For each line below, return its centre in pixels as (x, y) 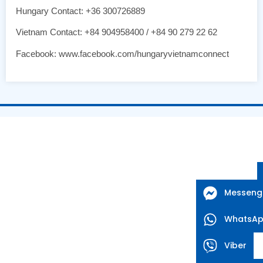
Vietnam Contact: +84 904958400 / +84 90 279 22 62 (117, 32)
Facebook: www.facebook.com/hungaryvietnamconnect (122, 53)
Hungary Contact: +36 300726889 (80, 11)
